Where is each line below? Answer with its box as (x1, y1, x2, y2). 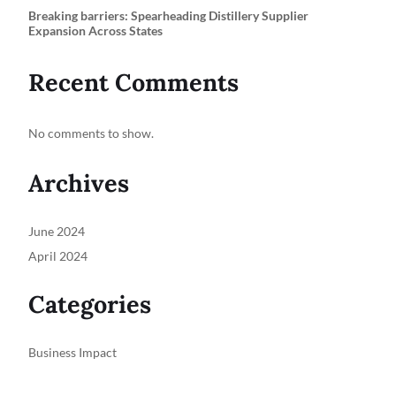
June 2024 (28, 224, 85, 239)
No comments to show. (28, 126, 154, 141)
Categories (28, 289, 151, 319)
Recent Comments (28, 67, 239, 97)
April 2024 (28, 248, 88, 263)
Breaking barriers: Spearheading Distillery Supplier (28, 8, 308, 23)
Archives (28, 168, 129, 198)
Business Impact (28, 345, 117, 360)
